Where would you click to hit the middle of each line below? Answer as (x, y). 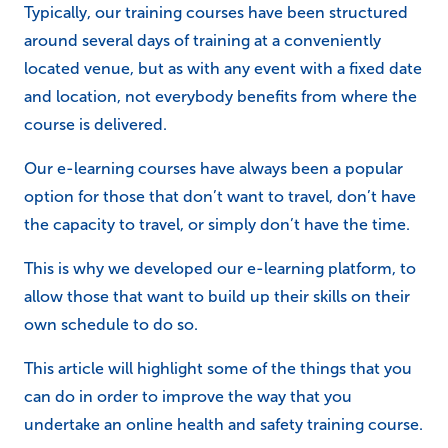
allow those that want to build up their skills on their (217, 296)
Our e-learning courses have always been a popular (213, 168)
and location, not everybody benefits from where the (220, 96)
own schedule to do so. (111, 324)
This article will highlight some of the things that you (218, 368)
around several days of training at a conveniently (202, 40)
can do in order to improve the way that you (188, 396)
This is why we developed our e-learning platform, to (220, 268)
